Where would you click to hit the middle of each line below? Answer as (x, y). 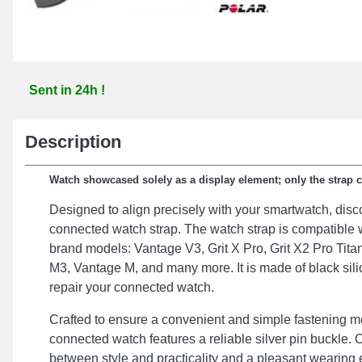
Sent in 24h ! (67, 90)
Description (73, 142)
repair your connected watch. (132, 287)
